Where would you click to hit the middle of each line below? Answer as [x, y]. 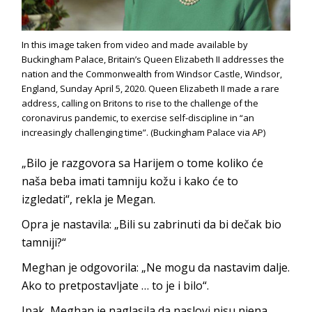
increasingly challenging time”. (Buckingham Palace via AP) [144, 132]
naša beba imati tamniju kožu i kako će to [130, 181]
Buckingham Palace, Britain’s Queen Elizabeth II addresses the [153, 59]
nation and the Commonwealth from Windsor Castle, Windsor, [152, 73]
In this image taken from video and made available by [135, 44]
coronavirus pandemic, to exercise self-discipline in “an [138, 117]
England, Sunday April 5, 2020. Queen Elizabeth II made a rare [151, 88]
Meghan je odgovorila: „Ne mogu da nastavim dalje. [156, 267]
